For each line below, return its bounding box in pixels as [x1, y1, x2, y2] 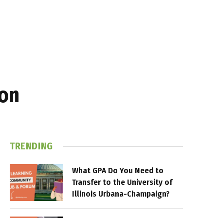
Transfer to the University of [72, 177, 172, 187]
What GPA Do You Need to [72, 165, 163, 176]
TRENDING [10, 140, 53, 152]
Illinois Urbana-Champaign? [72, 189, 170, 199]
